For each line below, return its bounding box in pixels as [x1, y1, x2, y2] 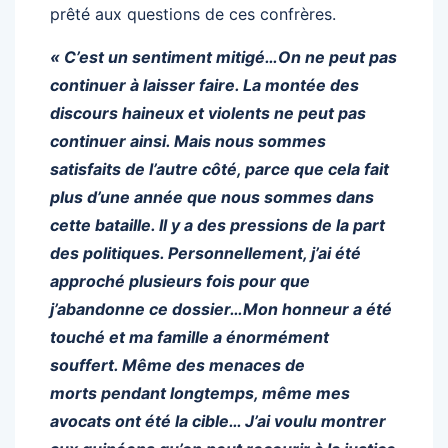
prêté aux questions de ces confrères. [50, 3, 336, 24]
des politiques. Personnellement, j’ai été [50, 242, 361, 263]
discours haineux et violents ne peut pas [50, 102, 366, 123]
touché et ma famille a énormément [50, 326, 329, 347]
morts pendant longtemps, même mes [50, 382, 350, 403]
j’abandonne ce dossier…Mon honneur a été [50, 298, 392, 319]
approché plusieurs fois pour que [50, 270, 310, 291]
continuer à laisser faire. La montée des [50, 74, 359, 95]
